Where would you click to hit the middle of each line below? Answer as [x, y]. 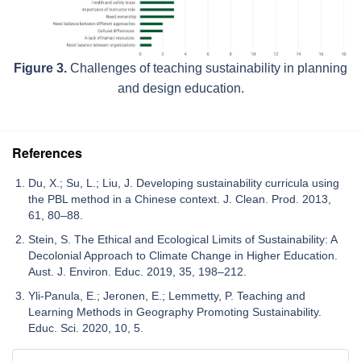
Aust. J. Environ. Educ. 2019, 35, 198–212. [137, 271]
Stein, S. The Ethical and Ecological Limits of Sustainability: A [183, 239]
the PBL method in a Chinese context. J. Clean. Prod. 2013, [180, 199]
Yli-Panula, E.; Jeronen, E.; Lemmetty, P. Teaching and [167, 295]
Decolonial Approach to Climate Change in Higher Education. [183, 255]
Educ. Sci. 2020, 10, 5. [86, 328]
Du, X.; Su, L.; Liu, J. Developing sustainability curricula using [184, 183]
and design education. [180, 88]
